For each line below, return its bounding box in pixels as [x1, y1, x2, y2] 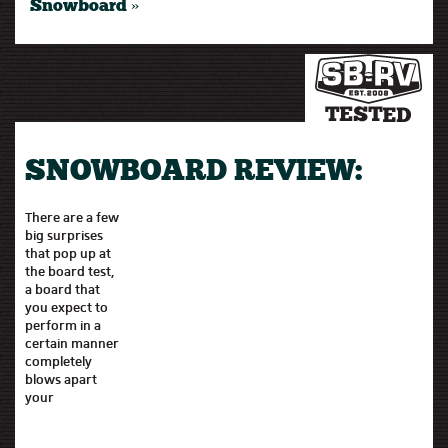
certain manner [25, 335, 119, 351]
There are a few [25, 209, 119, 225]
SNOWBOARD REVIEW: [25, 158, 362, 187]
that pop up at [25, 245, 111, 261]
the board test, [25, 263, 115, 279]
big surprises [25, 227, 103, 243]
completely [25, 353, 92, 369]
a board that [25, 281, 100, 297]
